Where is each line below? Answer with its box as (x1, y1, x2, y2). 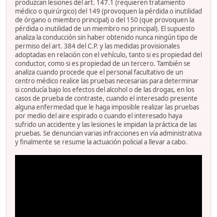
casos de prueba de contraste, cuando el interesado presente (15, 93, 198, 103)
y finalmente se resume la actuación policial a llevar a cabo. (15, 137, 187, 146)
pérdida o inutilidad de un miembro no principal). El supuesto (15, 24, 195, 33)
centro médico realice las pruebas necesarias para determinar (15, 76, 199, 85)
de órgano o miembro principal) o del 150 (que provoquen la (15, 15, 194, 24)
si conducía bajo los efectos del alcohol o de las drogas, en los (15, 85, 194, 94)
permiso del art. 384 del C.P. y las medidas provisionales (15, 41, 180, 50)
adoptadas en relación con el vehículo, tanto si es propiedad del (15, 50, 202, 59)
